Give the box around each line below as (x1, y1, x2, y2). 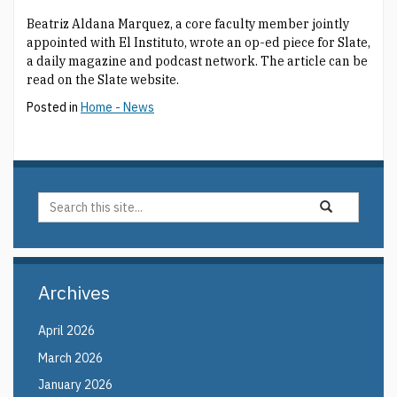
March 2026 (38, 349, 103, 366)
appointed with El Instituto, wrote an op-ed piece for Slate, (27, 35, 370, 51)
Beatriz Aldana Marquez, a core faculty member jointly (27, 16, 349, 32)
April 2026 (38, 323, 95, 339)
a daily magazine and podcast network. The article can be (27, 53, 368, 69)
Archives (38, 280, 110, 305)
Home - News (81, 99, 154, 115)
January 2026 (38, 377, 113, 393)
